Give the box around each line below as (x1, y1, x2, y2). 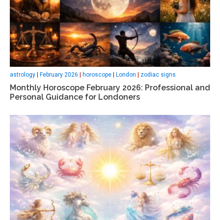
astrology (10, 71, 35, 78)
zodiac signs (140, 71, 176, 78)
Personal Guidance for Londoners (10, 92, 140, 102)
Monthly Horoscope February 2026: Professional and (10, 82, 210, 92)
